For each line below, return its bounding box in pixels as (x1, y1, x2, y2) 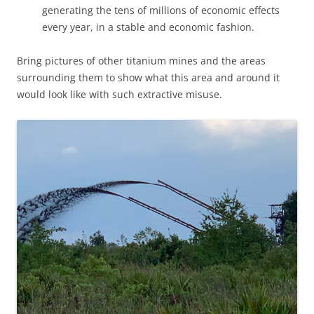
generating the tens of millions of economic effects (42, 3, 280, 17)
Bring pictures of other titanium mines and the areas (17, 53, 266, 67)
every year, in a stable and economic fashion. (42, 20, 254, 34)
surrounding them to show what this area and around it (17, 70, 280, 84)
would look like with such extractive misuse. (17, 87, 222, 101)
